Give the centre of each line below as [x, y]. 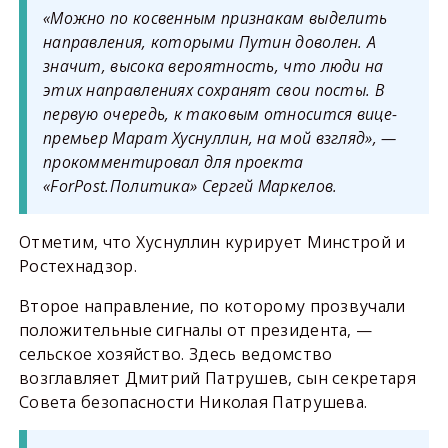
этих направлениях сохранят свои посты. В [213, 90]
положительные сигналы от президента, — [195, 330]
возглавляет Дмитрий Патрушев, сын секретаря [217, 378]
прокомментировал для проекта [173, 162]
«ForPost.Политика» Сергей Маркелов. [190, 186]
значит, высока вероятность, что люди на [213, 66]
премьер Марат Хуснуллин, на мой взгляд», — [219, 138]
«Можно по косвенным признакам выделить [215, 18]
